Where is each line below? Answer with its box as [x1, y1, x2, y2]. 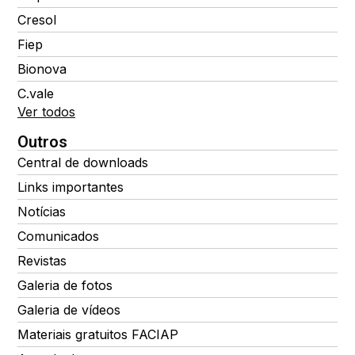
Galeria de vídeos [17, 302, 120, 319]
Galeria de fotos [17, 277, 113, 294]
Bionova [17, 61, 67, 78]
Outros [17, 132, 67, 152]
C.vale [17, 86, 54, 102]
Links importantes [17, 179, 124, 196]
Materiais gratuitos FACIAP [17, 326, 178, 343]
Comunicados [17, 228, 99, 245]
